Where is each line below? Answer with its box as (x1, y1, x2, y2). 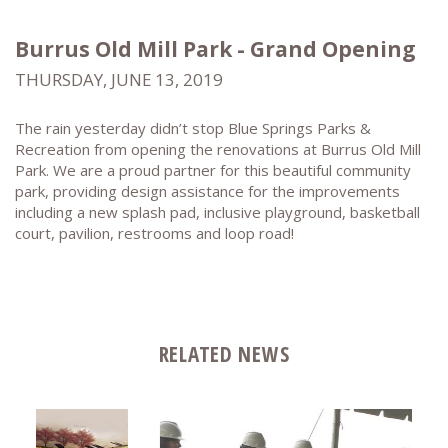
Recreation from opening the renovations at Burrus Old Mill (15, 139, 421, 160)
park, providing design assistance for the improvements (15, 181, 400, 202)
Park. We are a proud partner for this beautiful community (15, 160, 411, 181)
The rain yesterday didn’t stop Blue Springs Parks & (15, 118, 371, 139)
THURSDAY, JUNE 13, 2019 (15, 68, 223, 92)
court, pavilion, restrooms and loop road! (15, 223, 294, 244)
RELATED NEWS (158, 340, 290, 369)
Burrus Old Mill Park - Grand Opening (15, 34, 416, 63)
